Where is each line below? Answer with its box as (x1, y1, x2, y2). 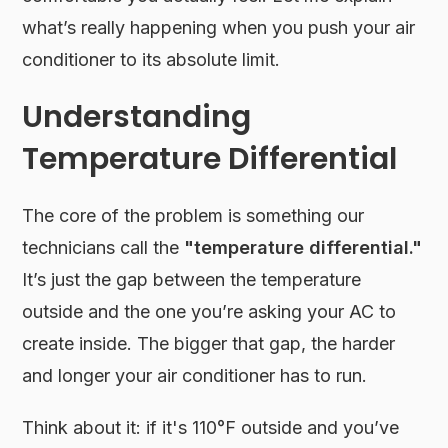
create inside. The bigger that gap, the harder (22, 332, 396, 354)
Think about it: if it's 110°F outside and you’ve (22, 416, 400, 438)
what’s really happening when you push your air (22, 16, 416, 38)
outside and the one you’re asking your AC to (22, 300, 397, 322)
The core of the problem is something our (22, 204, 365, 226)
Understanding (22, 95, 252, 138)
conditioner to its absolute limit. (22, 48, 281, 70)
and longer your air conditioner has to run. (22, 364, 368, 386)
